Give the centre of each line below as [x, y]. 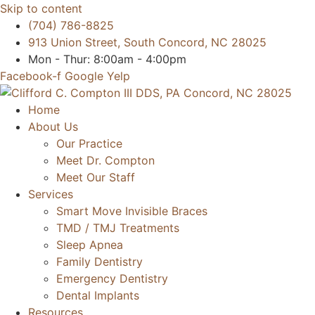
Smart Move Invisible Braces [132, 211]
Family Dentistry [99, 262]
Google [84, 76]
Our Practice [89, 143]
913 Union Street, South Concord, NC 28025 [147, 42]
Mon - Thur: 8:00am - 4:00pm [107, 59]
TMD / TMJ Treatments [118, 228]
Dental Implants [98, 295]
